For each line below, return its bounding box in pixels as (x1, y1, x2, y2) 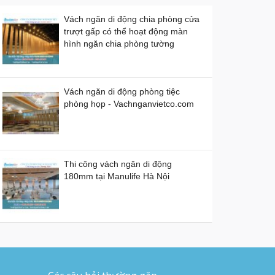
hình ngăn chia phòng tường (63, 38, 174, 48)
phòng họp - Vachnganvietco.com (63, 98, 194, 109)
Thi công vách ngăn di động (63, 158, 172, 169)
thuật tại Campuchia (63, 243, 142, 254)
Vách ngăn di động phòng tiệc (63, 86, 180, 96)
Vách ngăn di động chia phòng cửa (63, 14, 199, 24)
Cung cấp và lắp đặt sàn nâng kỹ (63, 231, 192, 241)
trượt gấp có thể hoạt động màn (63, 26, 188, 36)
